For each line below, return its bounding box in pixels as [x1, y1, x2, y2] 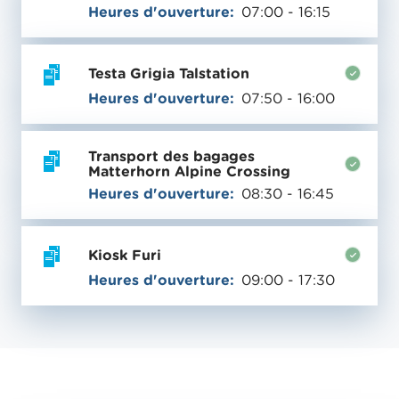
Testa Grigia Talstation [88, 63, 250, 82]
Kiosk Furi [88, 245, 162, 264]
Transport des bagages [88, 147, 256, 166]
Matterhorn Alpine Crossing [88, 162, 291, 181]
